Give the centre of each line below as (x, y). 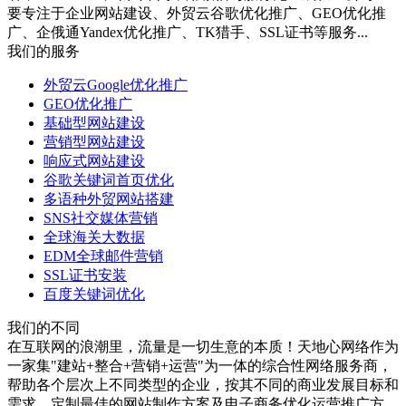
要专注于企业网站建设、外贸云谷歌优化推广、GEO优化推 (197, 13)
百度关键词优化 (94, 294)
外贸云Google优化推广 (116, 84)
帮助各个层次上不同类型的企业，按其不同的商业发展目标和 (203, 384)
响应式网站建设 (94, 160)
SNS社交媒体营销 (101, 217)
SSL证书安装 (85, 275)
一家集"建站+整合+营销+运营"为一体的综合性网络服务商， (200, 365)
